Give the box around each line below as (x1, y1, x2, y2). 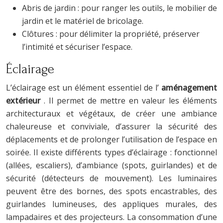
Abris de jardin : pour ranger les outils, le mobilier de (22, 2, 217, 13)
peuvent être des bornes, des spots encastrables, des (6, 185, 217, 197)
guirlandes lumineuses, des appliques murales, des (6, 198, 217, 210)
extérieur (6, 95, 44, 106)
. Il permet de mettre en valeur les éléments (44, 95, 217, 106)
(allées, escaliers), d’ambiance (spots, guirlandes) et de (6, 159, 217, 171)
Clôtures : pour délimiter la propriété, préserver (22, 28, 200, 39)
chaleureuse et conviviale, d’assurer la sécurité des (6, 120, 217, 132)
